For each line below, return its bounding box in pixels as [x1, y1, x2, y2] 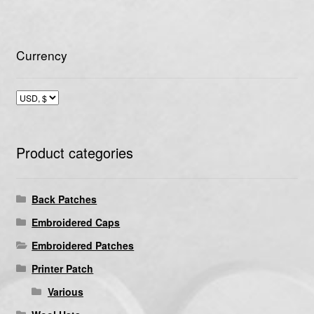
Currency [15, 46, 67, 64]
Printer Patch [32, 261, 94, 275]
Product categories [15, 142, 133, 163]
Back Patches [32, 191, 97, 206]
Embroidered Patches [32, 238, 135, 252]
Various [47, 284, 83, 299]
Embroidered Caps [32, 214, 121, 229]
